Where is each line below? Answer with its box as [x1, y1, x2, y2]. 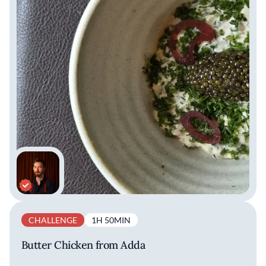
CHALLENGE [28, 215, 77, 226]
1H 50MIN [91, 215, 131, 226]
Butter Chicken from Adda [21, 238, 145, 252]
